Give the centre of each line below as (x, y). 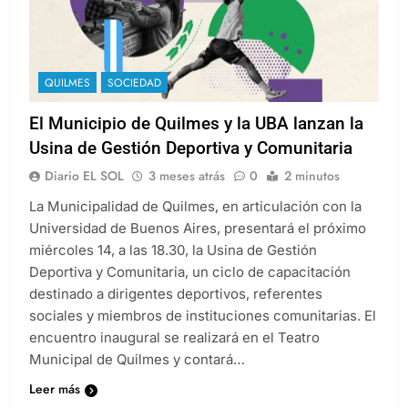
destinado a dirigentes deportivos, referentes (176, 294)
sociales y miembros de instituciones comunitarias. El (203, 316)
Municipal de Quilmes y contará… (137, 360)
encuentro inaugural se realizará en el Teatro (174, 338)
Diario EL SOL (84, 176)
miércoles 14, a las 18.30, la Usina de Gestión (173, 250)
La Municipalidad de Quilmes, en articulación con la (195, 207)
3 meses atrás (187, 176)
